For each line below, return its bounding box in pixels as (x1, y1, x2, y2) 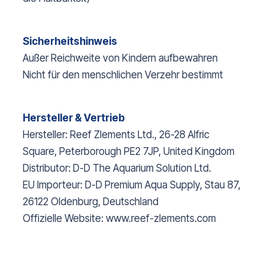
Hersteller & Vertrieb (23, 112, 125, 124)
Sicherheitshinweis (23, 35, 117, 48)
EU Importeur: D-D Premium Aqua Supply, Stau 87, (23, 179, 240, 191)
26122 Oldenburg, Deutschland (23, 196, 159, 208)
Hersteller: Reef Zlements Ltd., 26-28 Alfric (23, 129, 209, 141)
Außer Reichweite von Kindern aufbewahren (23, 52, 218, 65)
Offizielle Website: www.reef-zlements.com (23, 212, 216, 225)
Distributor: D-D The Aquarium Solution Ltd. (23, 162, 211, 175)
